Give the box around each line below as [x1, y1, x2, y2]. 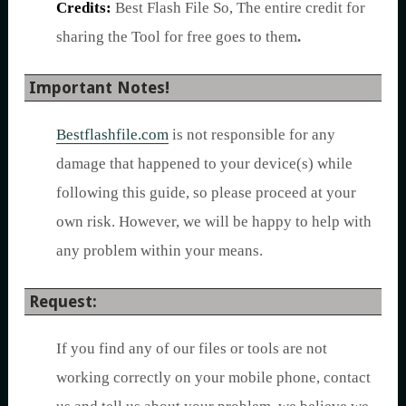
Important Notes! [29, 77, 169, 97]
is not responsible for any [169, 125, 335, 143]
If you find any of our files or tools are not [56, 339, 327, 357]
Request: [29, 291, 97, 311]
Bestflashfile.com [56, 125, 169, 143]
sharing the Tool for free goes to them [56, 27, 297, 45]
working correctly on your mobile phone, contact [56, 368, 371, 386]
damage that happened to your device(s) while [56, 154, 353, 172]
